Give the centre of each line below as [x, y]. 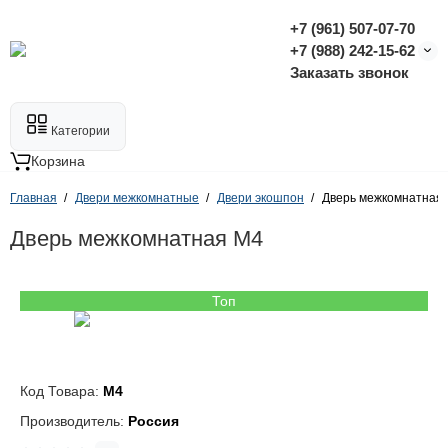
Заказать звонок [349, 72]
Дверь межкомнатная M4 [136, 238]
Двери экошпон [260, 198]
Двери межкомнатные [137, 198]
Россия [153, 421]
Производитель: [74, 421]
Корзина [58, 161]
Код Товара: [61, 391]
